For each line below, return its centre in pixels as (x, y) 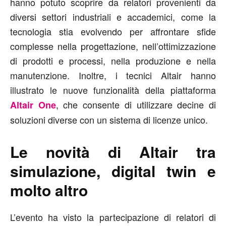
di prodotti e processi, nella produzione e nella (113, 60)
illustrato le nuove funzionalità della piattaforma (113, 90)
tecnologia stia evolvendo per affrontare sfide (113, 31)
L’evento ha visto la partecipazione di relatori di (113, 217)
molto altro (49, 190)
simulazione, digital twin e (113, 171)
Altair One (33, 105)
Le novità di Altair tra (113, 151)
